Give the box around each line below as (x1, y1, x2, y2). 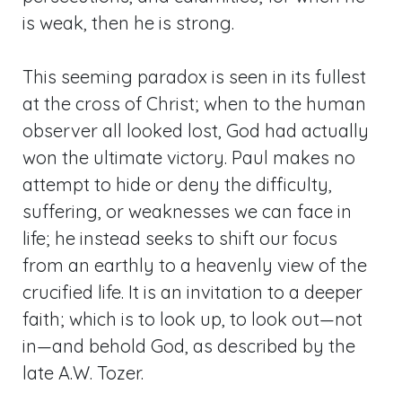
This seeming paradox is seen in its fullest (22, 66, 366, 88)
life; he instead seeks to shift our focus (22, 227, 337, 249)
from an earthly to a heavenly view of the (22, 254, 367, 276)
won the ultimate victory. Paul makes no (22, 146, 355, 169)
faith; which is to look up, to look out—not (22, 308, 363, 330)
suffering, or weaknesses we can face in (22, 200, 352, 223)
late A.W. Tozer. (22, 362, 144, 384)
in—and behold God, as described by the (22, 335, 355, 357)
